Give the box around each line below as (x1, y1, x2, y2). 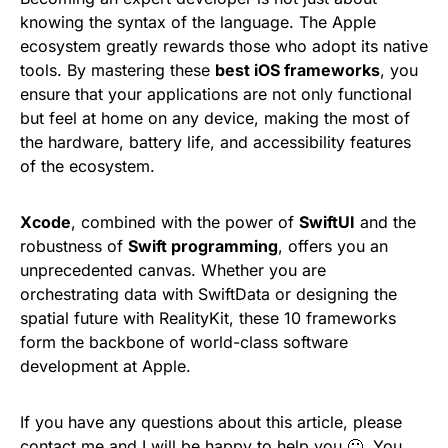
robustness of (20, 236, 128, 256)
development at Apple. (20, 356, 191, 376)
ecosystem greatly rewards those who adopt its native (20, 36, 428, 56)
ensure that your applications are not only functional (20, 84, 412, 104)
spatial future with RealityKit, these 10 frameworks (20, 308, 396, 328)
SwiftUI (299, 212, 355, 232)
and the (355, 212, 416, 232)
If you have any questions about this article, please (20, 412, 402, 432)
